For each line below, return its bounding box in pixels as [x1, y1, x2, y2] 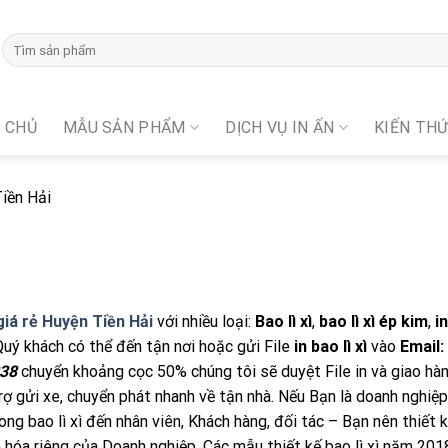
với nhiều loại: [153, 312, 255, 331]
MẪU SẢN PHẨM [62, 117, 186, 137]
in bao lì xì [294, 337, 367, 356]
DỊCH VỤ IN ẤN [225, 117, 335, 137]
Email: [400, 337, 444, 356]
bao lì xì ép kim [319, 312, 428, 331]
